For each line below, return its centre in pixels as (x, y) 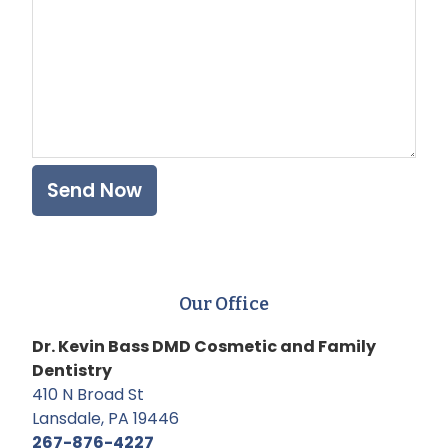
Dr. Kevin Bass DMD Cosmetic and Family (204, 346)
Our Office (224, 303)
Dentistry (72, 370)
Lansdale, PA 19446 (105, 418)
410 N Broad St (88, 394)
